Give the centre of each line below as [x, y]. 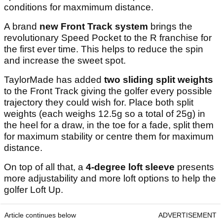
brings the [171, 27]
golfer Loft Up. [35, 190]
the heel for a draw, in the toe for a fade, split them [109, 125]
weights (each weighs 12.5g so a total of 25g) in [105, 114]
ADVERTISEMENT [187, 215]
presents [194, 167]
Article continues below [40, 215]
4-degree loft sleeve [130, 167]
